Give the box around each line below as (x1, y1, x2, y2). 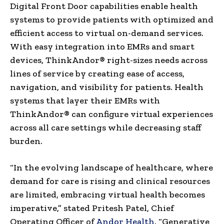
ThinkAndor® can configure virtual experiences (10, 108, 213, 119)
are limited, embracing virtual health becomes (10, 188, 205, 200)
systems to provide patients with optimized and (10, 13, 213, 25)
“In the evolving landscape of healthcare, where (10, 161, 213, 173)
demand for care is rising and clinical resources (10, 175, 210, 186)
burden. (10, 135, 42, 146)
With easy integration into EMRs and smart (10, 40, 194, 52)
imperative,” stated (10, 202, 92, 213)
